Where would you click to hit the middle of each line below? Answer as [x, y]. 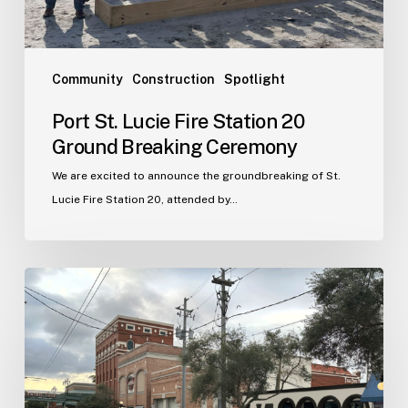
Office [46, 349]
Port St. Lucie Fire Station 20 [178, 121]
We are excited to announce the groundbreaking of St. [196, 175]
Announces [65, 302]
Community [87, 79]
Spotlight [254, 79]
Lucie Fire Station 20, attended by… [144, 199]
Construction [173, 79]
